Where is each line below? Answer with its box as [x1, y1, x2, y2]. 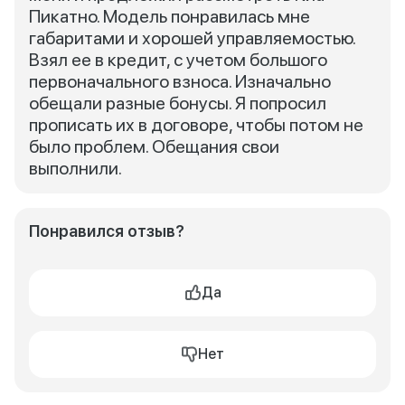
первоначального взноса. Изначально [29, 71, 331, 92]
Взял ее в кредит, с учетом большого [29, 49, 327, 71]
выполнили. [29, 157, 122, 179]
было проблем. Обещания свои [29, 136, 279, 157]
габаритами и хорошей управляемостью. [29, 27, 355, 49]
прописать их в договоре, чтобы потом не [29, 114, 363, 136]
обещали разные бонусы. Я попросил [29, 92, 326, 114]
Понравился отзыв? [29, 221, 184, 240]
